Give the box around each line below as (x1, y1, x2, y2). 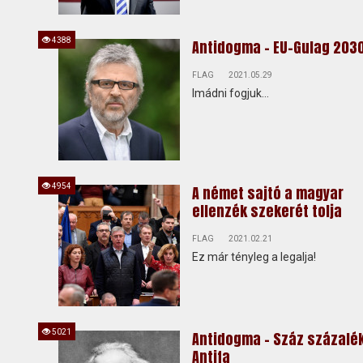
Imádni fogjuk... (192, 87, 269, 100)
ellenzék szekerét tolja (192, 200, 342, 222)
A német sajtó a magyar (192, 182, 344, 204)
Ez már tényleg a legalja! (192, 250, 316, 263)
